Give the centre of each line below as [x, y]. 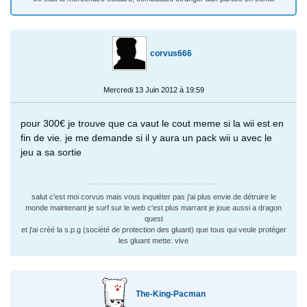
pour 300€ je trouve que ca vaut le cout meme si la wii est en [152, 123]
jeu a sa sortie [51, 152]
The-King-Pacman [171, 294]
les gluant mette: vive [153, 240]
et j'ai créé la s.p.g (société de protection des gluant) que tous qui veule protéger [153, 229]
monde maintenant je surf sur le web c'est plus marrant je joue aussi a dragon [153, 207]
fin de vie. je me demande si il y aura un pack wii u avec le [146, 137]
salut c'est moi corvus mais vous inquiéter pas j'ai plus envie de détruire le [153, 196]
